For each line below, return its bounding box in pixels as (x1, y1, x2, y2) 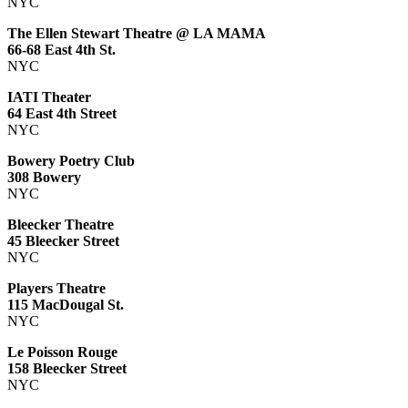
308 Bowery (7, 168, 81, 185)
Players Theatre (7, 280, 106, 296)
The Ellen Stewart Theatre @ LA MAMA (7, 25, 266, 41)
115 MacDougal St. (7, 296, 124, 312)
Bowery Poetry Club (7, 152, 135, 168)
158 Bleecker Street (7, 360, 127, 376)
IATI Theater (7, 88, 91, 105)
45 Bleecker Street (7, 232, 119, 249)
